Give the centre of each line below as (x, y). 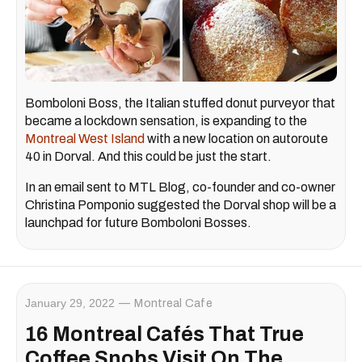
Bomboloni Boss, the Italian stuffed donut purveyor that (180, 103)
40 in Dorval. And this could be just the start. (148, 157)
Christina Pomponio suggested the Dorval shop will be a (181, 205)
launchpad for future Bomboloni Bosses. (138, 223)
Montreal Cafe (173, 304)
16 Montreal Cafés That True (164, 335)
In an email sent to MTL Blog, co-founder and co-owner (180, 187)
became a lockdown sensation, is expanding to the (166, 121)
